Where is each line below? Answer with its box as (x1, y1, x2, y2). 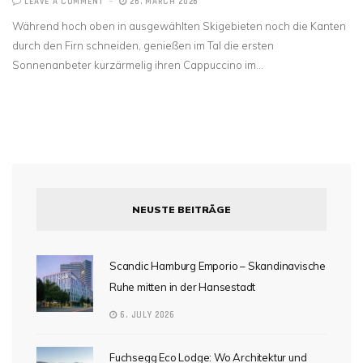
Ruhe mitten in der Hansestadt (109, 280, 256, 294)
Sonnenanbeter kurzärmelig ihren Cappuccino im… (12, 58, 263, 72)
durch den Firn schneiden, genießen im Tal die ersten (12, 39, 274, 53)
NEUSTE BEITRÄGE (132, 203, 231, 216)
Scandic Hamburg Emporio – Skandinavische (109, 259, 327, 273)
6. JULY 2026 (117, 310, 175, 322)
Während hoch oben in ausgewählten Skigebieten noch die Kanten (12, 19, 346, 33)
